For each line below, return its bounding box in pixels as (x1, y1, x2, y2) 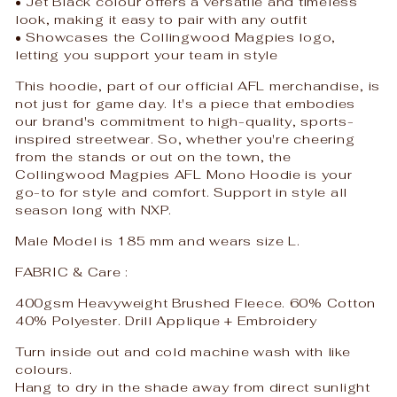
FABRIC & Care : (15, 262, 129, 280)
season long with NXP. (15, 200, 172, 218)
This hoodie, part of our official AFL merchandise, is (15, 76, 381, 94)
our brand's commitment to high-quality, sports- (15, 112, 354, 129)
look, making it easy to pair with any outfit (15, 10, 307, 27)
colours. (15, 360, 73, 378)
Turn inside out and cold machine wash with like (15, 342, 351, 360)
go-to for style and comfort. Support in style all (15, 183, 348, 200)
